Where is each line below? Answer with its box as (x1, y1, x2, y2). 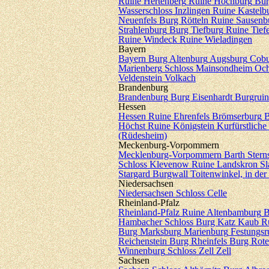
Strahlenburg (118, 25, 167, 35)
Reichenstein (118, 236, 167, 246)
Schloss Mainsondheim (165, 63, 252, 73)
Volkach (165, 73, 196, 83)
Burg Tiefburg (169, 25, 223, 35)
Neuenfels (118, 15, 157, 25)
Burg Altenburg (148, 53, 208, 64)
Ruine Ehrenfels (148, 111, 210, 121)
